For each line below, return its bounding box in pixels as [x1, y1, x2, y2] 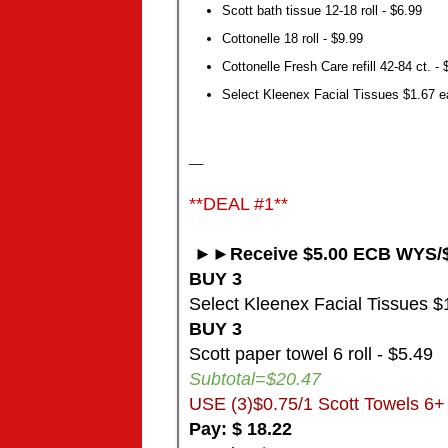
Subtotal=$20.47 [189, 369, 321, 390]
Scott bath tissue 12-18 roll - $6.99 [221, 3, 422, 19]
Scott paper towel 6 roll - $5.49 [189, 344, 433, 365]
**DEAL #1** [189, 194, 288, 215]
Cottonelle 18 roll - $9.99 [221, 31, 363, 47]
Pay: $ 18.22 [189, 419, 292, 440]
